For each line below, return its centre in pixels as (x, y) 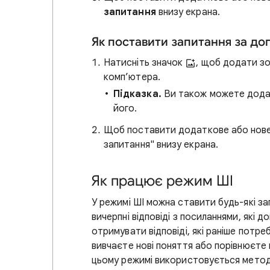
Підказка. (137, 94)
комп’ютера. (132, 77)
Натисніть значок (145, 63)
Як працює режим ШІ (162, 181)
